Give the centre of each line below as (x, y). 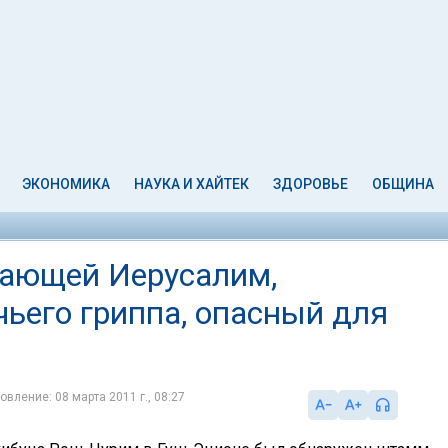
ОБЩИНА (402, 184)
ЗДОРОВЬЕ (310, 184)
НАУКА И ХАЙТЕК (192, 184)
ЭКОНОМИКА (66, 184)
